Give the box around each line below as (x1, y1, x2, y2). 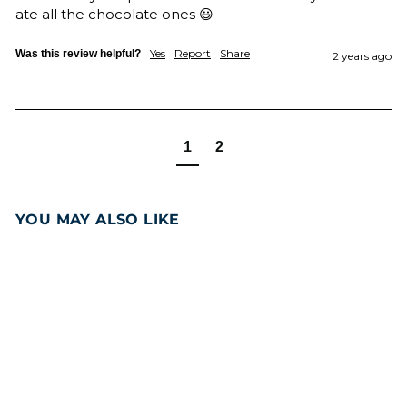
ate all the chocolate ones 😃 (15, 5, 213, 24)
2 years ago (333, 49, 392, 64)
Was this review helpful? (15, 47, 141, 61)
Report (174, 46, 211, 61)
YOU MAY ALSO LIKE (15, 211, 180, 229)
